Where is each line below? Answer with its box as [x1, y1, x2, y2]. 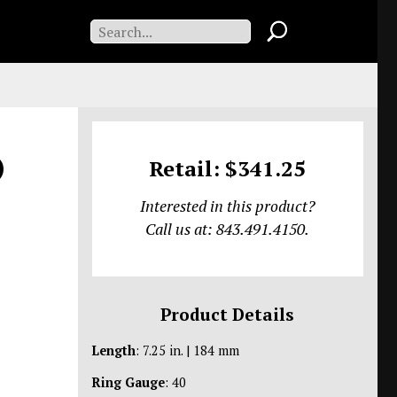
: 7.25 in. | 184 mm [135, 342, 239, 360]
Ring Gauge [91, 373, 165, 391]
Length [91, 342, 136, 360]
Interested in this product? [139, 195, 315, 216]
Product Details [160, 303, 295, 326]
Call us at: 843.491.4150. [145, 218, 310, 239]
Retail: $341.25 [149, 153, 307, 183]
